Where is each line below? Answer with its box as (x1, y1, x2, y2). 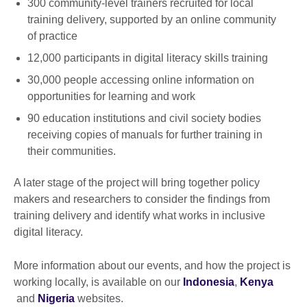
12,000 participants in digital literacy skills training (27, 52, 268, 64)
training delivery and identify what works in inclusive (14, 209, 265, 221)
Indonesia (183, 275, 234, 288)
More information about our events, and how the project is (14, 259, 291, 271)
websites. (75, 292, 126, 304)
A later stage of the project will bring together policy (14, 176, 260, 188)
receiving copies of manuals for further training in (27, 129, 262, 140)
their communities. (27, 145, 116, 157)
